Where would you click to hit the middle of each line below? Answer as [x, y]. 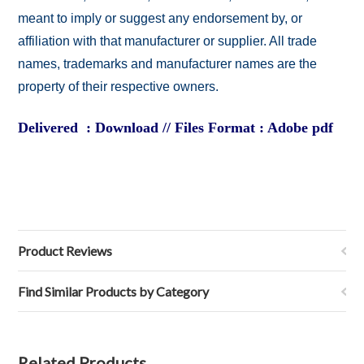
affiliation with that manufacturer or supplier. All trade [168, 41]
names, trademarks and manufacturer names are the [168, 64]
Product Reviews [65, 251]
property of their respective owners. [119, 87]
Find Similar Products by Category [114, 291]
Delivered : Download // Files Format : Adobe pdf [176, 128]
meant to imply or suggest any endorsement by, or [160, 18]
